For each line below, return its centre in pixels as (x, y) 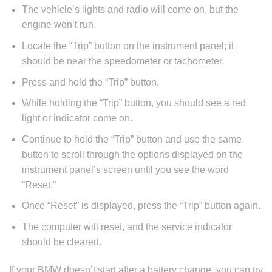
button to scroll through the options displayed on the (132, 154)
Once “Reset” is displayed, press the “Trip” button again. (141, 206)
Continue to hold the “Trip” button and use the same (131, 139)
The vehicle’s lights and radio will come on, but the (130, 10)
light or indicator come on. (77, 118)
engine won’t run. (59, 25)
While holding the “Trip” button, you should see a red (134, 103)
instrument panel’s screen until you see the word (125, 169)
